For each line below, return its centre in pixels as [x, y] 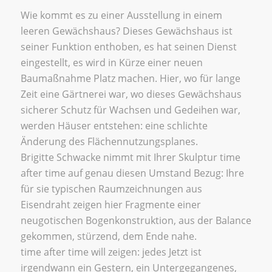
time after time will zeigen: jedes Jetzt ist [111, 252]
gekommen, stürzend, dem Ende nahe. [108, 236]
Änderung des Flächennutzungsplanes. [109, 141]
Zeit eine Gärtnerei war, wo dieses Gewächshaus [131, 94]
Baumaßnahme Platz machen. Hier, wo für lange [130, 78]
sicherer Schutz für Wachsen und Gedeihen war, [130, 110]
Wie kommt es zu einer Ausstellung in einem [121, 15]
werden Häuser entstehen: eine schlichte [114, 125]
